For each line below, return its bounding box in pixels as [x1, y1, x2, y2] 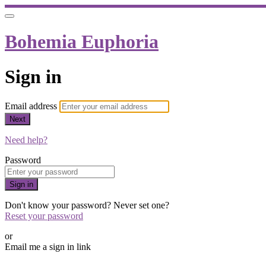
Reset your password [5, 211, 83, 221]
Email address [5, 101, 59, 112]
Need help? [5, 135, 47, 145]
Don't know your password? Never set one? [5, 200, 169, 211]
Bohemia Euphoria [5, 31, 159, 53]
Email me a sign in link [5, 242, 91, 252]
